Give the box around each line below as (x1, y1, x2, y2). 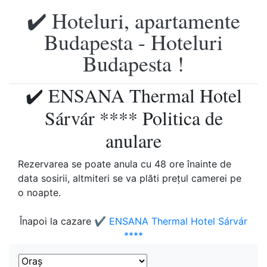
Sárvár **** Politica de (44, 105, 223, 131)
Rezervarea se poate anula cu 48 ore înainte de (18, 158, 231, 170)
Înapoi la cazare (20, 215, 94, 227)
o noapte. (18, 187, 64, 198)
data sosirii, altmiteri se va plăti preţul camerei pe (18, 172, 241, 184)
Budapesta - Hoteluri (44, 27, 223, 56)
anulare (105, 128, 162, 153)
